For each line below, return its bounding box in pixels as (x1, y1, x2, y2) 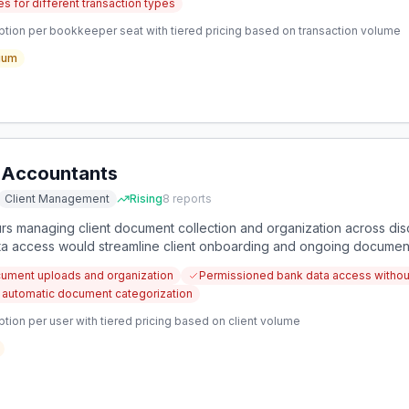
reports (170, 192, 212, 205)
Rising (130, 192, 163, 205)
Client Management (5, 192, 110, 205)
